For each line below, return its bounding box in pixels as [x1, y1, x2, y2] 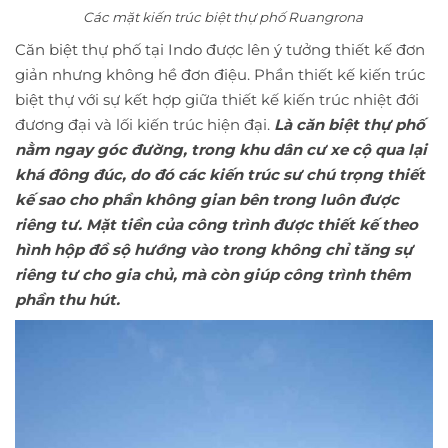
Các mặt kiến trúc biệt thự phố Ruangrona [82, 9, 366, 25]
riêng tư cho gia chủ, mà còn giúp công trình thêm [15, 265, 411, 284]
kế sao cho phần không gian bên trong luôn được [15, 190, 399, 209]
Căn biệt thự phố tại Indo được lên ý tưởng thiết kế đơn [15, 40, 425, 59]
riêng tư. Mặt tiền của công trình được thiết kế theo [15, 215, 418, 234]
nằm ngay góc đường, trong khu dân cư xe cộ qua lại [15, 140, 427, 159]
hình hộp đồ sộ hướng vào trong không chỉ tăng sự [15, 240, 413, 259]
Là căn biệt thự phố [270, 115, 425, 134]
